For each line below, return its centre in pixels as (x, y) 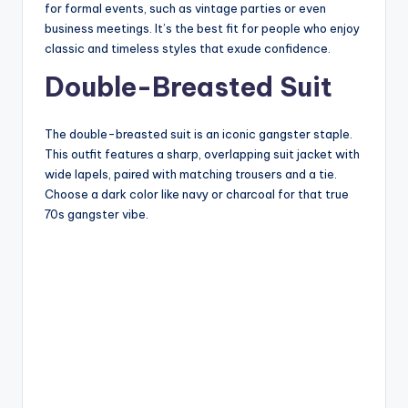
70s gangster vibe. (97, 214)
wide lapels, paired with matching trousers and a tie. (191, 173)
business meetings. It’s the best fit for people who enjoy (202, 28)
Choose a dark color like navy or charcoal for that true (197, 194)
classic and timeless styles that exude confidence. (188, 48)
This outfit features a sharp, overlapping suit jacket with (202, 153)
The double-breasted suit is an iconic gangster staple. (199, 133)
